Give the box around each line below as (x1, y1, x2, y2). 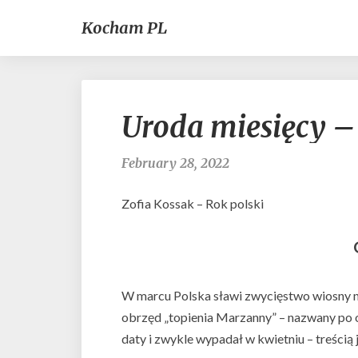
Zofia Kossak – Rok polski (121, 196, 264, 211)
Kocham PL (82, 18, 167, 38)
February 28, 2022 (121, 155, 229, 171)
